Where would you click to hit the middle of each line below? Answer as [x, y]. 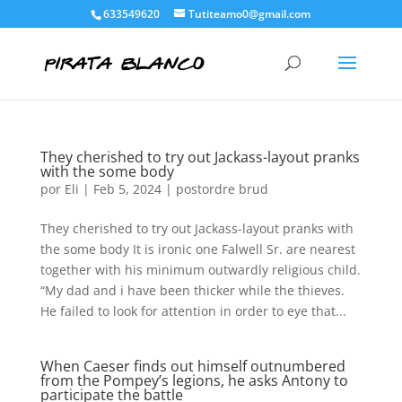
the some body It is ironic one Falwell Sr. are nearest [197, 249]
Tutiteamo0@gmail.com [250, 14]
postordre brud [222, 189]
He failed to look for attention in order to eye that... [193, 311]
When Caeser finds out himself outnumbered [192, 366]
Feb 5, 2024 [127, 189]
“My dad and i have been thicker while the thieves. [192, 290]
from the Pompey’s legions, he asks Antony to [194, 380]
